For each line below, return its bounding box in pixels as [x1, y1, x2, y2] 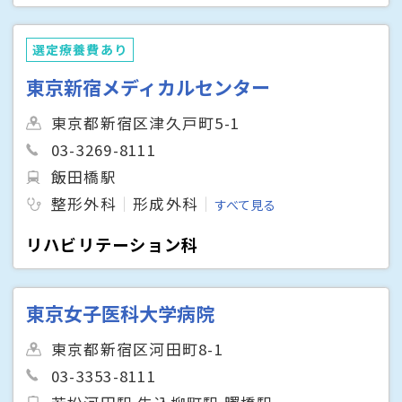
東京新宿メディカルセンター [26, 74, 271, 101]
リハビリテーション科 [26, 232, 199, 257]
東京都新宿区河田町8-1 [51, 337, 223, 360]
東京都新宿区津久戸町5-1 [51, 112, 240, 135]
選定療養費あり [31, 40, 128, 59]
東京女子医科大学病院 [26, 299, 215, 327]
